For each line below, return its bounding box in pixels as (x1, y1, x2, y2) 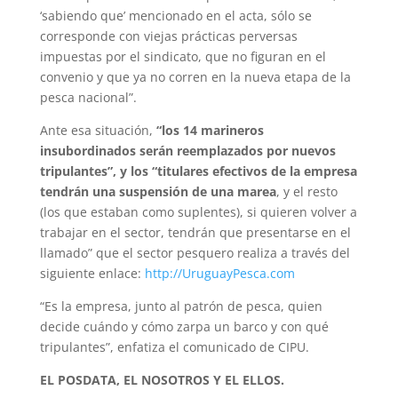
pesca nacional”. (39, 89, 137, 107)
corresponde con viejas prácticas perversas (39, 28, 298, 45)
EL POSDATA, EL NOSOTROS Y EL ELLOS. (39, 371, 284, 389)
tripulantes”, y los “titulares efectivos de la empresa (39, 163, 357, 180)
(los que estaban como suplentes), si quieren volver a (39, 203, 357, 221)
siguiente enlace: (39, 265, 145, 283)
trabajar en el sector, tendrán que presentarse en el (39, 224, 351, 242)
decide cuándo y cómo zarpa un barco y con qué (39, 318, 329, 336)
